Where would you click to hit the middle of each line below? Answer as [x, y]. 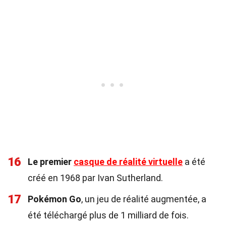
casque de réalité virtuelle [128, 162]
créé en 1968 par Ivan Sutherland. [95, 178]
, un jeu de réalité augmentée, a [144, 199]
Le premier [51, 162]
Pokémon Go [54, 199]
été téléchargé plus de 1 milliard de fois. [108, 215]
